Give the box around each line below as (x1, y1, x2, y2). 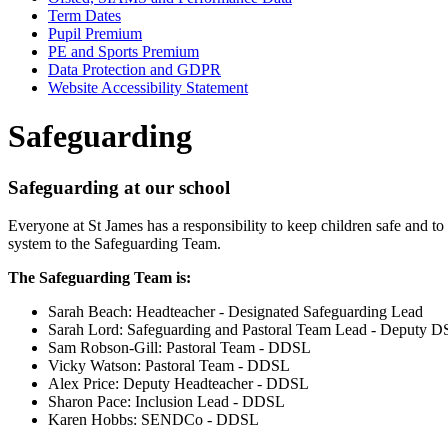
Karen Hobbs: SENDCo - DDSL (48, 411, 259, 429)
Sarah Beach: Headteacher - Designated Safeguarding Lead (48, 303, 423, 321)
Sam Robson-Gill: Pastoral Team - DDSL (48, 339, 311, 357)
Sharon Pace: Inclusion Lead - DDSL (48, 393, 285, 411)
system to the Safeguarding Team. (8, 235, 221, 253)
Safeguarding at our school (8, 176, 230, 198)
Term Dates (48, 6, 121, 24)
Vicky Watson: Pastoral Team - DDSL (48, 357, 290, 375)
